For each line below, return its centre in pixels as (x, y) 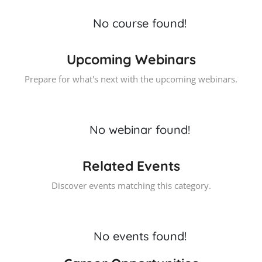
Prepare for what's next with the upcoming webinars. (131, 79)
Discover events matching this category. (131, 185)
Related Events (131, 166)
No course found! (140, 23)
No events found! (140, 236)
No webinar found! (140, 130)
